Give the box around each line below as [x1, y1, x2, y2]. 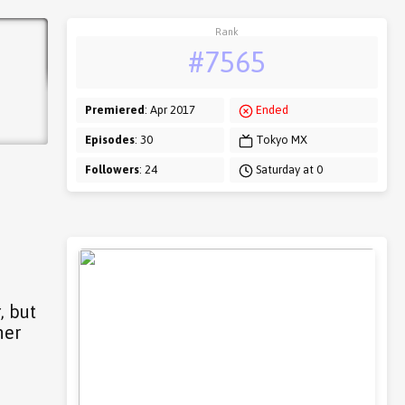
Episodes [84, 133, 135, 146]
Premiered [84, 103, 145, 117]
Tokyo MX [253, 133, 308, 146]
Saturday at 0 [253, 163, 324, 176]
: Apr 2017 [144, 103, 195, 117]
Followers [84, 163, 139, 176]
